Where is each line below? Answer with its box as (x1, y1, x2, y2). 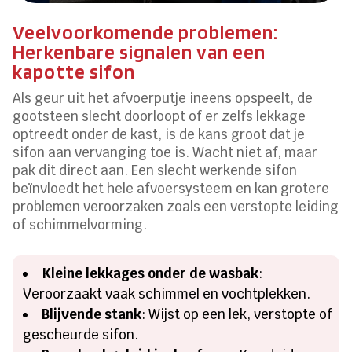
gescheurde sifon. (23, 325, 139, 343)
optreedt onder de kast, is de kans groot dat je (13, 125, 306, 143)
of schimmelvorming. (13, 215, 148, 233)
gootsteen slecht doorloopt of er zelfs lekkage (13, 107, 306, 125)
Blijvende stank (42, 305, 142, 323)
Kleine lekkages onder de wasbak (42, 264, 259, 282)
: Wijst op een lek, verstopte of (141, 305, 333, 323)
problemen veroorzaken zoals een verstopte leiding (13, 197, 339, 215)
